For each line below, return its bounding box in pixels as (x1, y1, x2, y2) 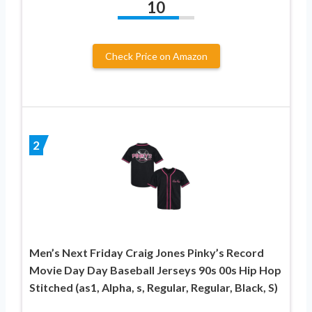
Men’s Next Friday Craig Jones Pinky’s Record (29, 245, 264, 259)
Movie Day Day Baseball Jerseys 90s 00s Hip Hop (29, 263, 281, 276)
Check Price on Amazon (104, 49, 208, 62)
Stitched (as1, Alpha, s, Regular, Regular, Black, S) (29, 280, 278, 294)
